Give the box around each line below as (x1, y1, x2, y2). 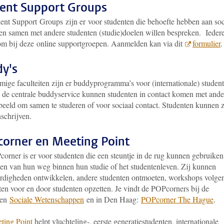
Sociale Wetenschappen (9, 194, 84, 204)
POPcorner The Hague (141, 194, 213, 204)
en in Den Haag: (84, 194, 141, 204)
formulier (192, 38, 220, 48)
